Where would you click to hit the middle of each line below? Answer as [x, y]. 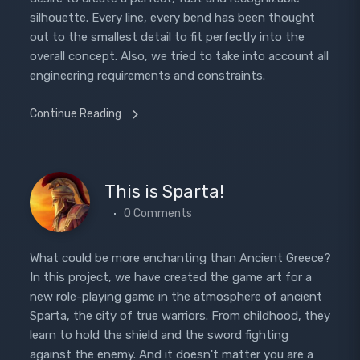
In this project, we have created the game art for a [170, 277]
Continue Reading [75, 114]
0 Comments [157, 213]
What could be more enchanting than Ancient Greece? [180, 258]
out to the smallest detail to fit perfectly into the [167, 37]
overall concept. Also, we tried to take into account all [179, 56]
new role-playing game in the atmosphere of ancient [176, 297]
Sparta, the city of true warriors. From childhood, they [180, 316]
